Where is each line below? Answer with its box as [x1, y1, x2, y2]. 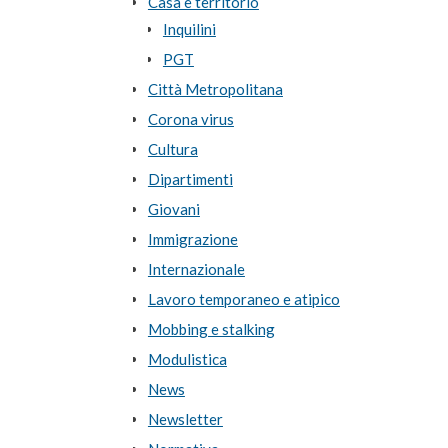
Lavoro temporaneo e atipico [147, 289, 340, 308]
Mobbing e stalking [147, 319, 275, 338]
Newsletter [147, 409, 223, 428]
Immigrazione [147, 229, 238, 248]
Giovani [147, 199, 200, 218]
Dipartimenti [147, 169, 233, 188]
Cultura [147, 139, 198, 158]
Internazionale [147, 259, 245, 278]
